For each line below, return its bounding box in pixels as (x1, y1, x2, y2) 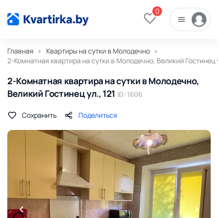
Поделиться (78, 110, 117, 120)
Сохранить (22, 110, 56, 120)
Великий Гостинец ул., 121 (7, 88, 117, 99)
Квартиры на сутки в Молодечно (46, 46, 150, 55)
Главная (7, 46, 34, 55)
